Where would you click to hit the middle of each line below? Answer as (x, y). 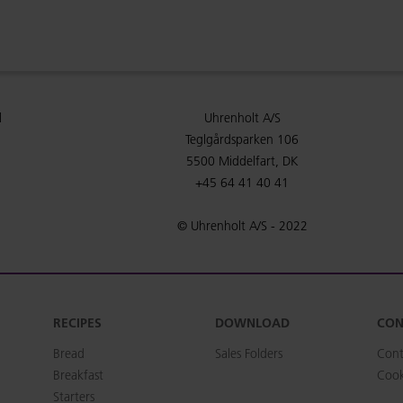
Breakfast (78, 375)
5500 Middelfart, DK (242, 161)
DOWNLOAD (252, 323)
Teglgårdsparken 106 (242, 139)
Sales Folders (249, 354)
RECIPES (77, 323)
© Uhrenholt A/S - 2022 (242, 226)
